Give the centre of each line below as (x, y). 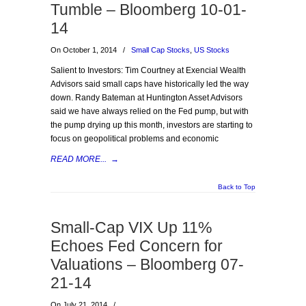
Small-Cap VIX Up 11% (131, 227)
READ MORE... (79, 159)
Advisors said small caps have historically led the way (150, 84)
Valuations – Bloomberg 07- (147, 264)
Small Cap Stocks (161, 50)
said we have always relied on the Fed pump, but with (150, 111)
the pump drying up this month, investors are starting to (152, 125)
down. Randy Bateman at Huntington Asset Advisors (147, 98)
